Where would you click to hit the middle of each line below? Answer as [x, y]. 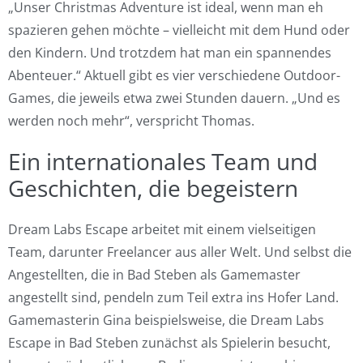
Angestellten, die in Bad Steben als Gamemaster [154, 274]
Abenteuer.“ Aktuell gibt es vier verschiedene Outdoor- [174, 75]
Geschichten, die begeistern [153, 188]
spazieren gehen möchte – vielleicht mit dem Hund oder [179, 30]
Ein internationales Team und [163, 161]
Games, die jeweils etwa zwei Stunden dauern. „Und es [174, 98]
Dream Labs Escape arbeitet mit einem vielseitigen [162, 229]
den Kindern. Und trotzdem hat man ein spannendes [170, 52]
